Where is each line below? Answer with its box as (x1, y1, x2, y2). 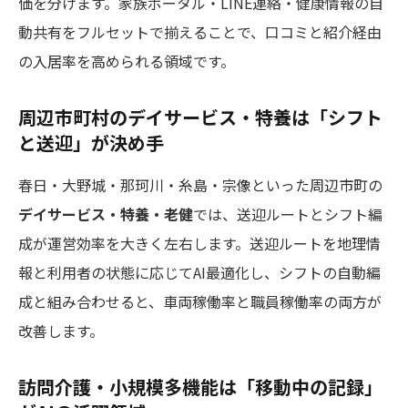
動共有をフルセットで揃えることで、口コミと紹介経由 (18, 20, 382, 43)
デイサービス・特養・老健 (18, 202, 193, 225)
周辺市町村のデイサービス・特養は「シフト (18, 103, 382, 130)
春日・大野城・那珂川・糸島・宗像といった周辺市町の (18, 173, 382, 196)
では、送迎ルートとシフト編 (193, 202, 382, 225)
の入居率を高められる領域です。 (18, 49, 235, 72)
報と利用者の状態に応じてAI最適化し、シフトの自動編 (18, 260, 381, 283)
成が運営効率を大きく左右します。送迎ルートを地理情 (18, 231, 381, 254)
